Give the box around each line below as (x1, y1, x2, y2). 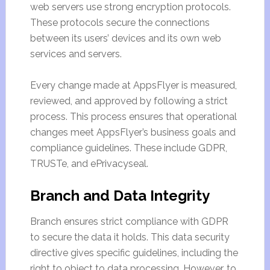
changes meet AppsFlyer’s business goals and (30, 127, 236, 138)
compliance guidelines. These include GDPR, (30, 142, 227, 154)
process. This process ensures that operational (30, 111, 237, 122)
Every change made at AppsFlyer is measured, (30, 80, 237, 91)
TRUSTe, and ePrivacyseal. (30, 158, 148, 169)
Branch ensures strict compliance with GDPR (30, 216, 228, 227)
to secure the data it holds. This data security (30, 231, 230, 243)
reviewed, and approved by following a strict (30, 95, 228, 107)
